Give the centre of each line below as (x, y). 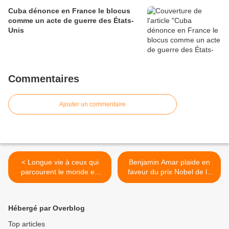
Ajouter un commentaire (93, 105)
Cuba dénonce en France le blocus (69, 11)
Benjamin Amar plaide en (169, 162)
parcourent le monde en (60, 172)
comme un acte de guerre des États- (71, 21)
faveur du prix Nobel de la (169, 172)
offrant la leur (60, 182)
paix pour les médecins (169, 182)
